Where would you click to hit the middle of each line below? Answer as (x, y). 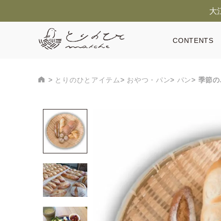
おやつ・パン (149, 80)
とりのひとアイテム (88, 80)
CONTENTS (193, 40)
